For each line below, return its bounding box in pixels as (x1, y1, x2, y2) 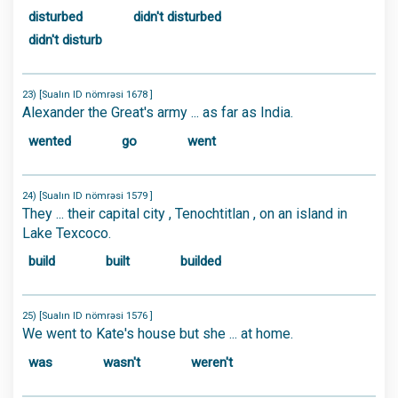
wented (28, 132, 71, 149)
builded (180, 253, 221, 269)
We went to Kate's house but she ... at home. (22, 325, 293, 342)
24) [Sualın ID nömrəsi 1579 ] (22, 189, 153, 202)
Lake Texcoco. (22, 224, 111, 242)
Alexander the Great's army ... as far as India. (22, 104, 293, 121)
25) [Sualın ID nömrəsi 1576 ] (22, 310, 153, 322)
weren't (191, 354, 233, 370)
